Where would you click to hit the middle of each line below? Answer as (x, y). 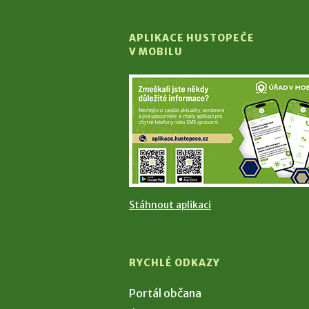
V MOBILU (156, 52)
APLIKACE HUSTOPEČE (192, 38)
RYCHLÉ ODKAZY (175, 263)
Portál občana (165, 293)
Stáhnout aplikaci (170, 205)
